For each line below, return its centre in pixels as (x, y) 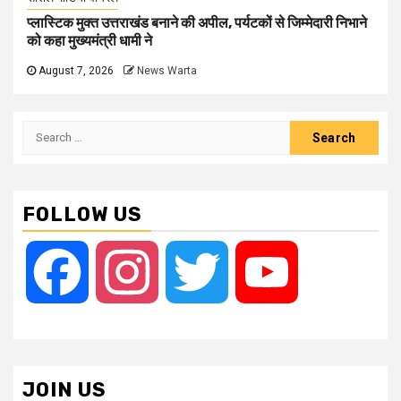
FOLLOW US (82, 214)
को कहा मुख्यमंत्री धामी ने (90, 40)
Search (46, 130)
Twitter (250, 271)
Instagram (190, 271)
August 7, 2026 (75, 70)
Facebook (119, 271)
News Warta (167, 70)
